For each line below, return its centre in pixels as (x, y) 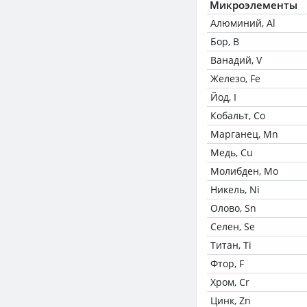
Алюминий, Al (243, 23)
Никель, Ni (235, 189)
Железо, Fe (235, 78)
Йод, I (223, 97)
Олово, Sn (233, 208)
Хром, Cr (230, 282)
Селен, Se (233, 226)
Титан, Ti (231, 245)
